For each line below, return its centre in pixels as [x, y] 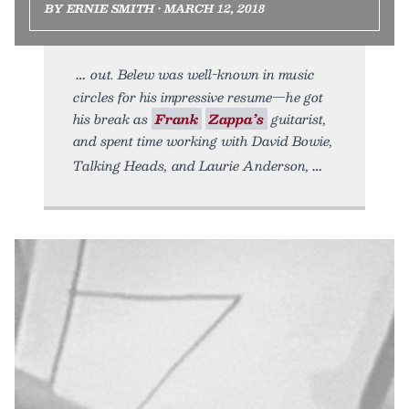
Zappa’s [236, 118]
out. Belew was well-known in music [203, 73]
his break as [112, 118]
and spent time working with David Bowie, [203, 140]
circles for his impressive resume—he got [198, 96]
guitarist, [297, 118]
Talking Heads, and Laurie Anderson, [191, 165]
